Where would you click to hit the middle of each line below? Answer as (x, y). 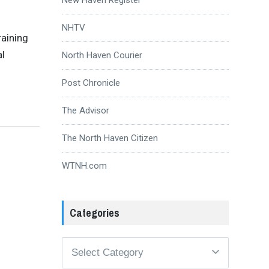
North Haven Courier (102, 55)
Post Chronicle (91, 83)
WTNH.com (84, 165)
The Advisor (85, 110)
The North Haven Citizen (110, 138)
